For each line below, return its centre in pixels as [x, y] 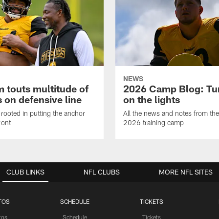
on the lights [152, 99]
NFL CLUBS [102, 172]
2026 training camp [153, 123]
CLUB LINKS [25, 172]
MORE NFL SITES [186, 172]
